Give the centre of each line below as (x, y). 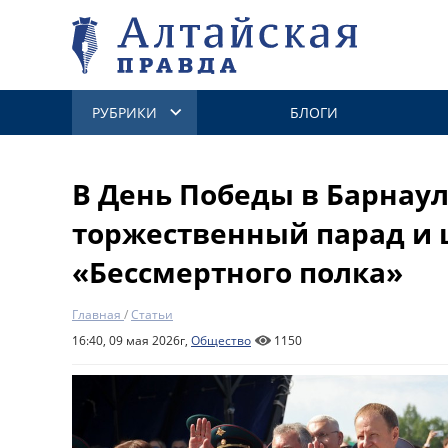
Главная (96, 314)
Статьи (152, 314)
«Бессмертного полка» (237, 272)
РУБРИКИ (124, 112)
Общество (221, 340)
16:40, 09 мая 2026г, (131, 340)
